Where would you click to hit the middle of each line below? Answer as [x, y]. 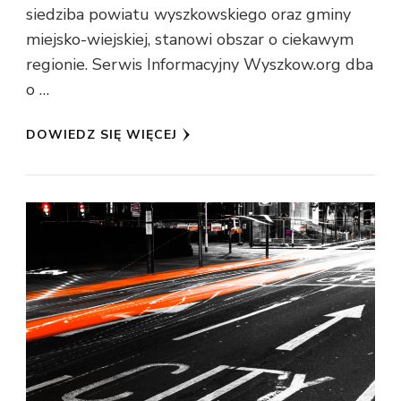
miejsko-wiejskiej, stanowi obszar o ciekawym [190, 40]
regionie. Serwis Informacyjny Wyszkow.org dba [200, 65]
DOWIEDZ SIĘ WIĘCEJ [102, 135]
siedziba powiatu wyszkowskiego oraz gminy [188, 15]
